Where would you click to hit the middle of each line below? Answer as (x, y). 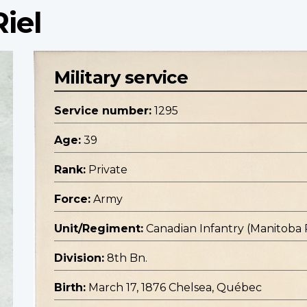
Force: (72, 199)
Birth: (70, 288)
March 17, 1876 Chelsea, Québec (175, 288)
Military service (121, 77)
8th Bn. (127, 258)
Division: (79, 258)
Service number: (103, 111)
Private (108, 170)
